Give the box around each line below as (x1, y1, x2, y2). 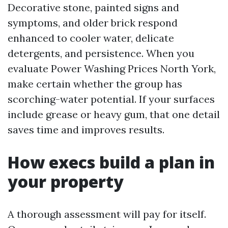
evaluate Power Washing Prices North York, (8, 62, 216, 75)
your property (8, 170, 124, 192)
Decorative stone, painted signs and (8, 1, 179, 14)
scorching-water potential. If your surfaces (8, 93, 215, 105)
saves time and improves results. (8, 123, 164, 136)
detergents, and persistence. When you (8, 47, 194, 60)
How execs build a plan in (8, 151, 215, 173)
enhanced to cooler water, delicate (8, 32, 174, 44)
